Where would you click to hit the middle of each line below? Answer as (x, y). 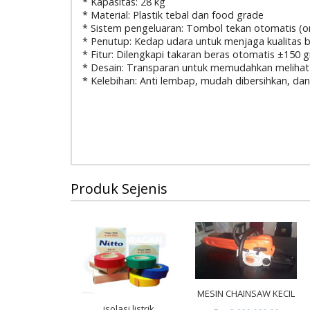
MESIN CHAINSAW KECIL (246, 294)
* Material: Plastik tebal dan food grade (173, 15)
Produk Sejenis (119, 189)
